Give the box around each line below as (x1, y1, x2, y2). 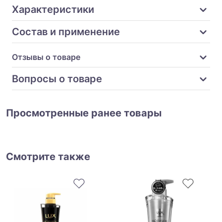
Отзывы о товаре (12, 52, 80, 62)
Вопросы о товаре (12, 73, 102, 85)
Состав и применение (12, 26, 120, 38)
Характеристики (12, 3, 94, 15)
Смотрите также (6, 151, 90, 163)
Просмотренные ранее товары (6, 107, 162, 119)
